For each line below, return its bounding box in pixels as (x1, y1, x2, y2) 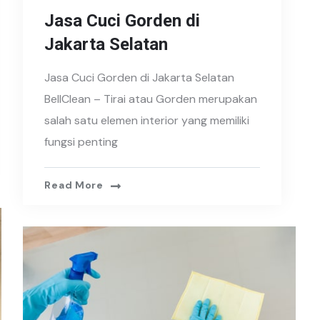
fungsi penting (44, 134, 119, 149)
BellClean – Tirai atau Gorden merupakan (44, 91, 258, 106)
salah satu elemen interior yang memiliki (44, 112, 250, 128)
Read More (44, 178, 104, 191)
